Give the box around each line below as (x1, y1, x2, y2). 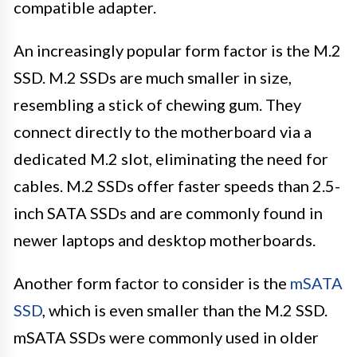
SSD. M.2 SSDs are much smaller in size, (14, 67, 292, 87)
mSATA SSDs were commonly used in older (14, 327, 319, 347)
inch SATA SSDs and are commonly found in (14, 202, 323, 222)
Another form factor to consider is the (14, 273, 290, 292)
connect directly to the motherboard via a (14, 121, 312, 141)
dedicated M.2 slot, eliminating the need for (14, 148, 328, 168)
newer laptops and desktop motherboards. (14, 229, 316, 249)
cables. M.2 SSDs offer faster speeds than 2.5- (14, 175, 340, 195)
